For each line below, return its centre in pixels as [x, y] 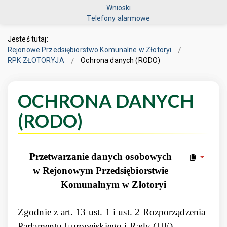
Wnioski [119, 7]
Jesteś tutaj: [30, 39]
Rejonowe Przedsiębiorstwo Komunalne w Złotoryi [90, 50]
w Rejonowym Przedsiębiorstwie [101, 171]
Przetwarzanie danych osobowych [101, 156]
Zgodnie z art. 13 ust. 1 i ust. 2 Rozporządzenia [112, 212]
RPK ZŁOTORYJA [36, 60]
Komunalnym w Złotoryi [113, 185]
